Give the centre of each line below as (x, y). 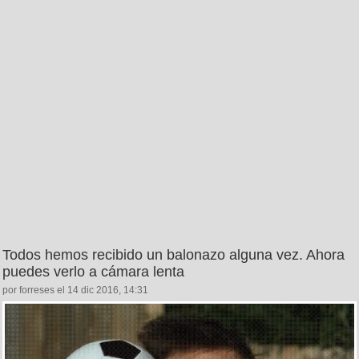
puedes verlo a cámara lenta (93, 272)
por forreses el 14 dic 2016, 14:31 (75, 290)
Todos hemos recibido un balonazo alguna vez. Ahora (173, 255)
